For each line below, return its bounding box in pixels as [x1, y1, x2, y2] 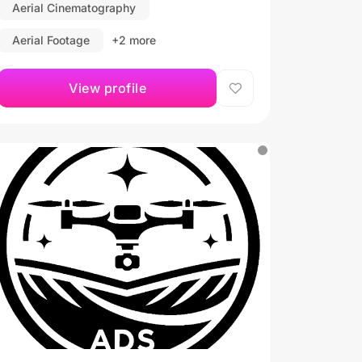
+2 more [112, 32, 156, 47]
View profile [69, 79, 146, 96]
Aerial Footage [12, 32, 90, 47]
